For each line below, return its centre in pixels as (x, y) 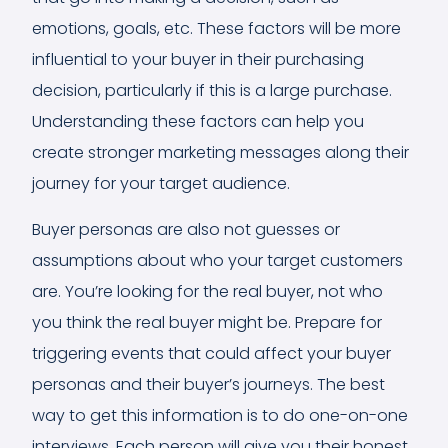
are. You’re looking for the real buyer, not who (207, 291)
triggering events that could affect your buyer (211, 353)
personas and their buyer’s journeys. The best (208, 384)
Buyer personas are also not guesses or (186, 229)
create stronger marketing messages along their (220, 152)
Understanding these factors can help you (198, 121)
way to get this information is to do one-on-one (220, 415)
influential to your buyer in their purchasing (198, 59)
